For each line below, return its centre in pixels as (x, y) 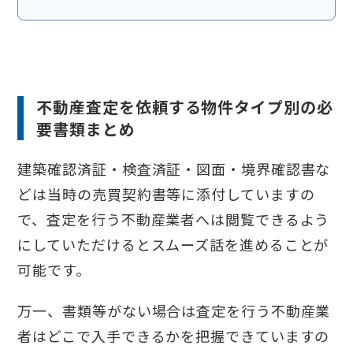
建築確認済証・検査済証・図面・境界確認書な (174, 169)
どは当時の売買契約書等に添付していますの (166, 194)
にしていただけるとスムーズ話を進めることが (173, 245)
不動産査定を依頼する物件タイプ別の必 (185, 107)
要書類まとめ (86, 129)
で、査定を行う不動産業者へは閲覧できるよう (174, 219)
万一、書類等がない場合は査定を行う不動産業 (174, 311)
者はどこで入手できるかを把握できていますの (174, 336)
